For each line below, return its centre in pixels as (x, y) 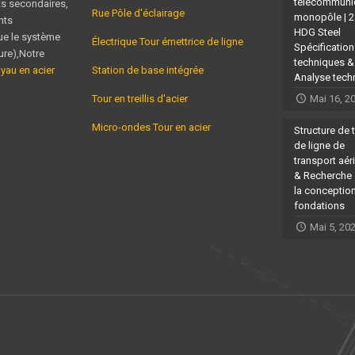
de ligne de (319, 146)
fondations (319, 206)
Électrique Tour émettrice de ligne (168, 42)
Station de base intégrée (148, 71)
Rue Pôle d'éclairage (138, 13)
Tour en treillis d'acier (140, 99)
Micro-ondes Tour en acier (151, 128)
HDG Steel (317, 32)
